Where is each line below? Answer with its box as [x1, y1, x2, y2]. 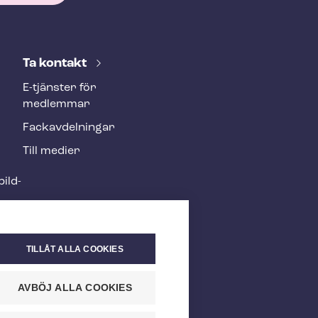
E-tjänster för [23, 82, 97, 94]
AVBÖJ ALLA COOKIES [18, 283, 132, 293]
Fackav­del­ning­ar [23, 122, 115, 133]
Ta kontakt [23, 57, 89, 70]
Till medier [23, 146, 80, 157]
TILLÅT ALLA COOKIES [26, 243, 124, 254]
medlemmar [23, 99, 90, 110]
